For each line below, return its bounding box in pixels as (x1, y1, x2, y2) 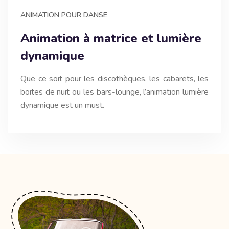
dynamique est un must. (20, 99, 104, 111)
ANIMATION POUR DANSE (20, 10, 107, 20)
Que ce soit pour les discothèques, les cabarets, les (20, 73, 209, 84)
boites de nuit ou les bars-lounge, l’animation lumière (20, 86, 209, 98)
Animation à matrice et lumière (20, 30, 201, 47)
